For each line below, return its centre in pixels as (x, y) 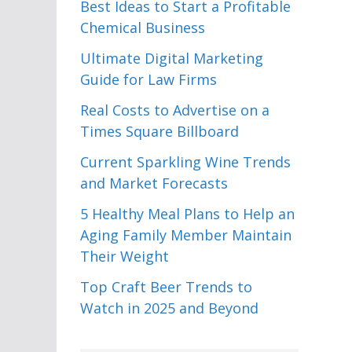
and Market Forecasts (154, 183)
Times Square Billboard (159, 131)
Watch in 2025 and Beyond (169, 308)
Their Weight (125, 256)
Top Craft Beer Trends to (166, 287)
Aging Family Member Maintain (186, 235)
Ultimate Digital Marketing (172, 58)
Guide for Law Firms (148, 79)
